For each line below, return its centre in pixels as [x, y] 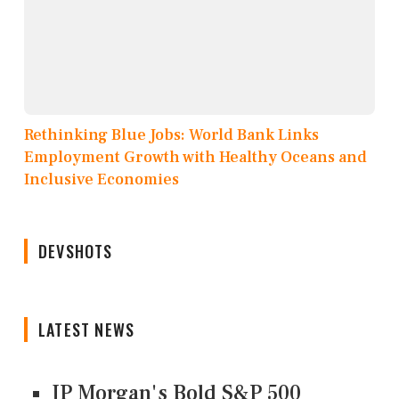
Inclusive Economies [102, 180]
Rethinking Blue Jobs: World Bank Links [171, 135]
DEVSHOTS [76, 252]
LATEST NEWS [87, 330]
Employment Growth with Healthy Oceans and [195, 158]
